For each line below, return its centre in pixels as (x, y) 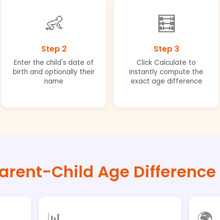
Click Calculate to (166, 62)
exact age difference (166, 81)
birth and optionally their (54, 72)
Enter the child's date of (54, 62)
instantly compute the (166, 72)
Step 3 (166, 49)
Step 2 (54, 49)
